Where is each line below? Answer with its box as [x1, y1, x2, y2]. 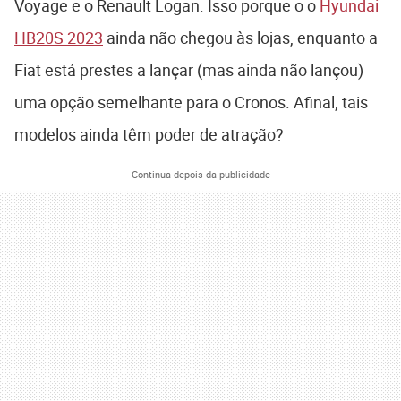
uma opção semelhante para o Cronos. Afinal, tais [14, 91, 368, 114]
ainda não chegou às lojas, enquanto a [103, 27, 378, 49]
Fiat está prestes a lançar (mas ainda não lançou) [14, 59, 363, 81]
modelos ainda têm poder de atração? [14, 124, 284, 146]
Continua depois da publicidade [131, 167, 270, 182]
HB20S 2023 [14, 27, 103, 49]
